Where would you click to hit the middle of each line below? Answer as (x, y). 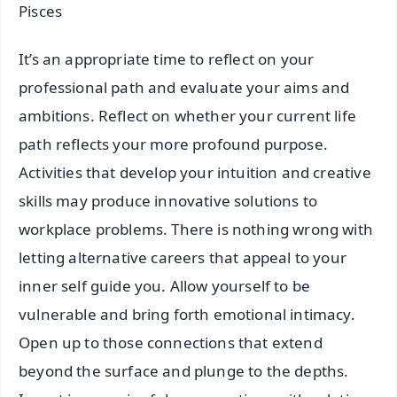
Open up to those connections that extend (171, 343)
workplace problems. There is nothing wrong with (196, 230)
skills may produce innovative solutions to (168, 201)
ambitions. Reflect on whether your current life (187, 116)
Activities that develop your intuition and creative (195, 173)
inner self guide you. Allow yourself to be (165, 286)
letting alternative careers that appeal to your (183, 258)
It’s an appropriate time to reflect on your (167, 59)
